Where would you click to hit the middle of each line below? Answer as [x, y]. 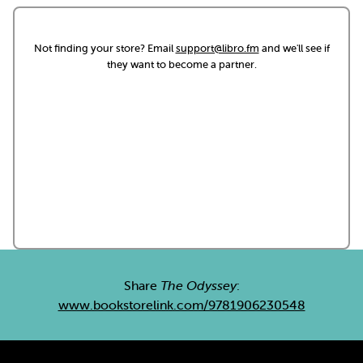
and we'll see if [294, 48]
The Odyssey [198, 285]
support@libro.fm [217, 48]
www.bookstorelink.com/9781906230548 [181, 305]
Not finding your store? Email [105, 48]
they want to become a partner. [181, 64]
